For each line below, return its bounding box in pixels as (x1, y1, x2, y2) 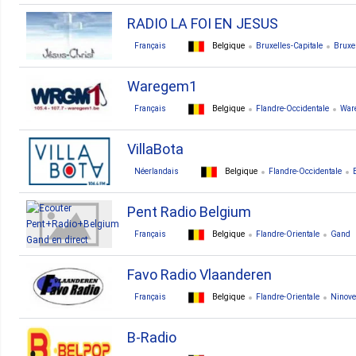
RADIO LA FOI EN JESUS (127, 15, 278, 32)
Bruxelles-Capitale (256, 41, 323, 51)
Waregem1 (127, 78, 197, 95)
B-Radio (127, 329, 176, 346)
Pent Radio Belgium (127, 203, 251, 220)
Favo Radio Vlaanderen (127, 266, 272, 283)
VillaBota (127, 141, 184, 157)
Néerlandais (134, 167, 179, 176)
